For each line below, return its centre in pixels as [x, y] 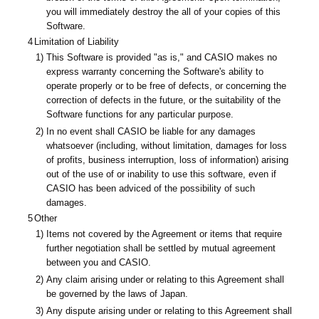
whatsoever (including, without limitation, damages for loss [167, 145]
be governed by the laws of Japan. [117, 293]
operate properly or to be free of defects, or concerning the [167, 85]
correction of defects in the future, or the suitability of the [164, 100]
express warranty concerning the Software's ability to [155, 71]
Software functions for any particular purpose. [140, 114]
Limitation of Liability [77, 41]
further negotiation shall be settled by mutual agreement [161, 248]
